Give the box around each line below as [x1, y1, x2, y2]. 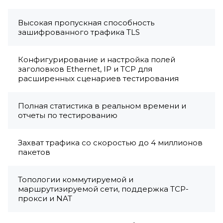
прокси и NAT [18, 194, 72, 204]
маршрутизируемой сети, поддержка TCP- [18, 184, 189, 194]
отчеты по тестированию [18, 111, 117, 120]
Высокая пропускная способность [18, 18, 154, 28]
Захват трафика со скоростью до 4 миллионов [18, 138, 203, 148]
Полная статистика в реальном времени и [18, 101, 186, 111]
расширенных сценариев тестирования [18, 74, 179, 84]
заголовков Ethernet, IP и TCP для [18, 64, 152, 74]
